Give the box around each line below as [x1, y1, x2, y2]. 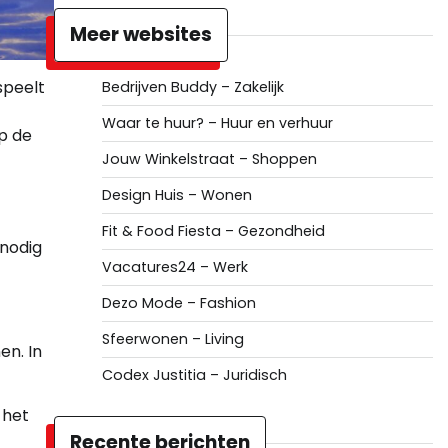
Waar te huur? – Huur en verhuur [101, 113, 333, 133]
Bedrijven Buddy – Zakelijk [101, 77, 284, 97]
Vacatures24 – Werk [101, 257, 248, 277]
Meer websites [69, 21, 212, 48]
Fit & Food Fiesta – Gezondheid [101, 221, 325, 241]
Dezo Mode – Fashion [101, 293, 256, 313]
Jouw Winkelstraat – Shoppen [101, 149, 317, 169]
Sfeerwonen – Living [101, 329, 244, 349]
